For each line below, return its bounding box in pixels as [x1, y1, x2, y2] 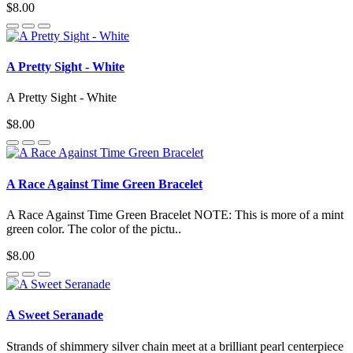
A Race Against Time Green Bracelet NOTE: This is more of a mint [6, 207, 344, 221]
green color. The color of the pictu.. [6, 221, 181, 236]
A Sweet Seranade [6, 308, 103, 322]
